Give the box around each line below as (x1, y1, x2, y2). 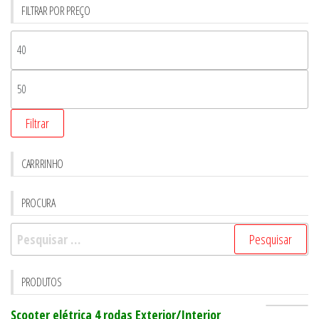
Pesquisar (10, 223, 61, 241)
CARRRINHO (21, 155, 64, 172)
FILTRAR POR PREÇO (21, 2, 90, 19)
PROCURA (21, 194, 56, 211)
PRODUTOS (21, 273, 62, 290)
